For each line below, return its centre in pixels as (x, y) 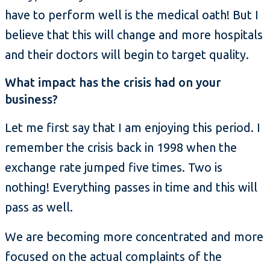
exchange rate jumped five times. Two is (114, 168)
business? (31, 99)
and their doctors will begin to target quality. (127, 55)
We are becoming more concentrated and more (134, 237)
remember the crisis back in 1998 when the (121, 148)
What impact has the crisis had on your (113, 83)
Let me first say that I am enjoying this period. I (133, 128)
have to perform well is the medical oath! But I (132, 15)
